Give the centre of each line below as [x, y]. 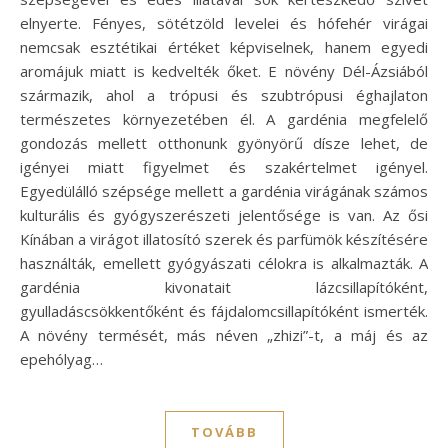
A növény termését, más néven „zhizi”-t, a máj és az [224, 334]
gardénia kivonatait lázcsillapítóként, [224, 286]
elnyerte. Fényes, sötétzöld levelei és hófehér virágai [224, 22]
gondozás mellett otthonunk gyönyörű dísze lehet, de [224, 142]
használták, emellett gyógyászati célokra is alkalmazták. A [224, 262]
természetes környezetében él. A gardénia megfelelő [224, 118]
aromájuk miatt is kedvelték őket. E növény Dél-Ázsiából [224, 70]
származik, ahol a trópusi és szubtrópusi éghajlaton [224, 94]
